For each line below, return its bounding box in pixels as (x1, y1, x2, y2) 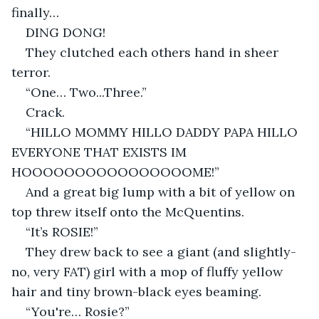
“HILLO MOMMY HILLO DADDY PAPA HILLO (26, 123, 301, 140)
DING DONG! (26, 23, 105, 41)
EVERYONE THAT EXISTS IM (11, 143, 190, 160)
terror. (11, 63, 51, 80)
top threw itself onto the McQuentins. (11, 203, 244, 220)
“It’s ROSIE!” (26, 223, 98, 240)
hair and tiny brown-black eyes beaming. (11, 283, 261, 300)
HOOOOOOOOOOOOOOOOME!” (11, 163, 219, 180)
